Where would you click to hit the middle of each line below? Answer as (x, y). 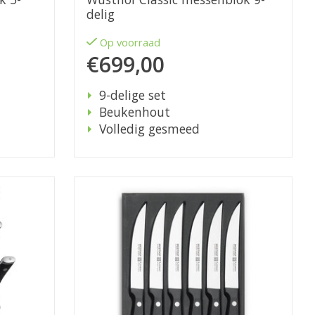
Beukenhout (134, 112)
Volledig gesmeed (149, 129)
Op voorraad (130, 43)
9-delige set (132, 95)
